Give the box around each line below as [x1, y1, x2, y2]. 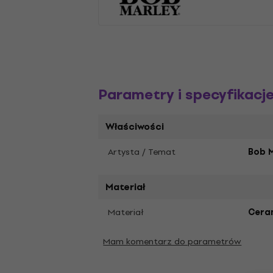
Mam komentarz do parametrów [103, 235, 242, 249]
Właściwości [105, 119, 165, 134]
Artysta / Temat [108, 145, 176, 159]
